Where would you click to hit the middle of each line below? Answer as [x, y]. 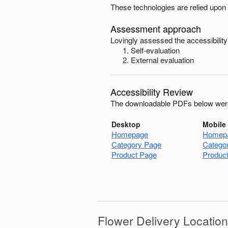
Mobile [214, 124]
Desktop [126, 124]
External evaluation [162, 60]
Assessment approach [156, 28]
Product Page [134, 154]
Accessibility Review [152, 92]
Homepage [130, 134]
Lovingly [124, 40]
